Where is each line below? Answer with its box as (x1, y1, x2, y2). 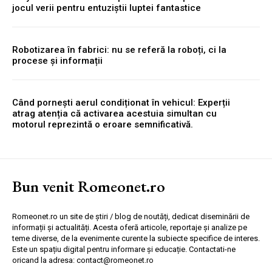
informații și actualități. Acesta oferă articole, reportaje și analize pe (12, 223, 247, 233)
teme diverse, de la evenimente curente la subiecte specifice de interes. (12, 234, 260, 243)
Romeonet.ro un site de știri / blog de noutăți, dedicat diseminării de (12, 212, 250, 222)
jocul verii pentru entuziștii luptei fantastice (12, 2, 201, 14)
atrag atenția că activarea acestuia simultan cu (12, 108, 217, 120)
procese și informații (12, 55, 103, 67)
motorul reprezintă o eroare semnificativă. (12, 119, 193, 131)
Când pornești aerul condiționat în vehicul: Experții (12, 97, 230, 109)
